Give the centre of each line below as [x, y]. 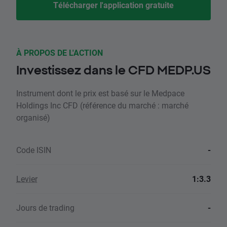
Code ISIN [34, 150]
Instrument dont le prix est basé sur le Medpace [100, 93]
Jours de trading [45, 208]
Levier [27, 179]
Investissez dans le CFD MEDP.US [113, 70]
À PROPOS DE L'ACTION [60, 53]
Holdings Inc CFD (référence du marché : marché [102, 105]
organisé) [33, 118]
